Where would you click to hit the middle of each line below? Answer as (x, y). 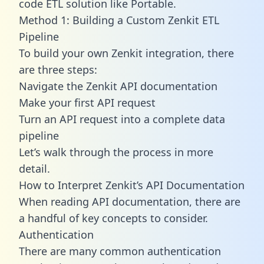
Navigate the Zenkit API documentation (118, 86)
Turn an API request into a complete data (122, 119)
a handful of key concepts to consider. (113, 218)
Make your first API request (87, 102)
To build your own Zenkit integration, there (126, 53)
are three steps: (58, 69)
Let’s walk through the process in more (116, 152)
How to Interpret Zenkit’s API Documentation (132, 185)
